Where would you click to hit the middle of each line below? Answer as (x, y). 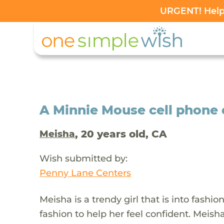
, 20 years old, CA (121, 134)
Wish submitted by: (84, 158)
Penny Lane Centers (85, 172)
